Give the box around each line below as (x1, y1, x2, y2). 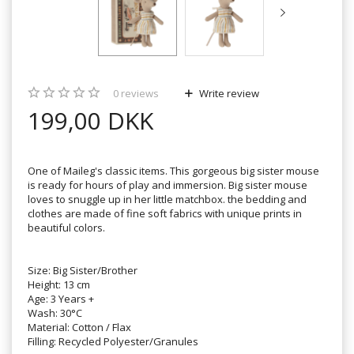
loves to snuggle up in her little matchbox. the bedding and (28, 191, 307, 206)
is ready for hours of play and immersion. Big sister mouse (28, 177, 307, 192)
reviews (119, 85, 159, 100)
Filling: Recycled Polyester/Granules (28, 333, 198, 348)
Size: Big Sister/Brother (28, 262, 137, 277)
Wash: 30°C (28, 305, 82, 320)
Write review (197, 85, 259, 100)
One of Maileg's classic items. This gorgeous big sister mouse (28, 163, 319, 178)
